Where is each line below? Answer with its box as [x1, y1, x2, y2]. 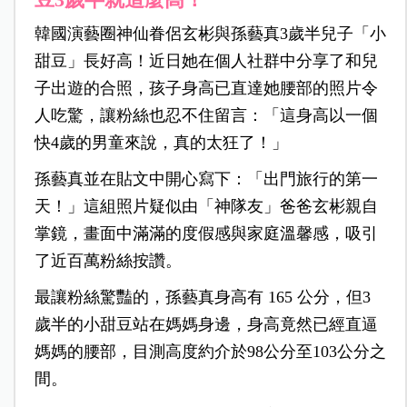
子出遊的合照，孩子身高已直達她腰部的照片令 [34, 79, 378, 98]
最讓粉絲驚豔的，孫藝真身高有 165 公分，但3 [34, 288, 371, 307]
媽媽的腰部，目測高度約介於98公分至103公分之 [34, 342, 386, 362]
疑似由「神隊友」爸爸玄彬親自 [148, 197, 378, 216]
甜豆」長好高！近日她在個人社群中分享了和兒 [34, 52, 378, 71]
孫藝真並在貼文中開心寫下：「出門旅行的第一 [34, 170, 378, 189]
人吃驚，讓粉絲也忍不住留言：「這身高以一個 [34, 106, 378, 125]
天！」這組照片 [34, 197, 149, 216]
